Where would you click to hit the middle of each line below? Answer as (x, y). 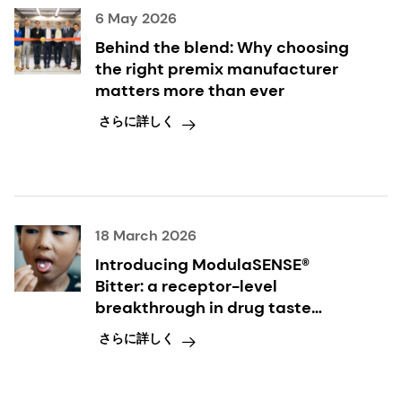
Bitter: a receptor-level (186, 286)
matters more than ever (190, 90)
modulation (141, 329)
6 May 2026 (136, 18)
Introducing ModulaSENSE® (202, 264)
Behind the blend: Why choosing (222, 47)
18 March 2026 (146, 235)
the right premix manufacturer (217, 69)
